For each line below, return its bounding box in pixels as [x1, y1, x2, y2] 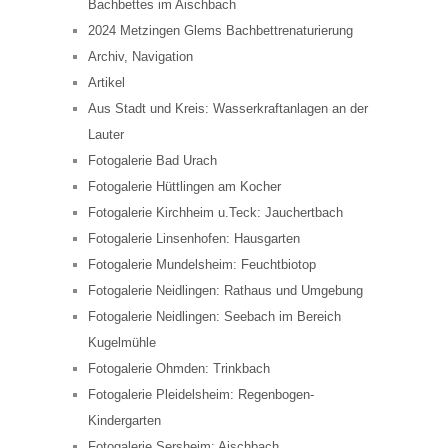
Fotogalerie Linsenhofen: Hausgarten [88, 231, 300, 247]
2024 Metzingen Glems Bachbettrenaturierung [88, 23, 353, 39]
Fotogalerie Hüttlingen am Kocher [88, 179, 281, 195]
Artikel [88, 75, 125, 91]
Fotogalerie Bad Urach [88, 153, 217, 169]
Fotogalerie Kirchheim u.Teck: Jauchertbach [88, 205, 343, 221]
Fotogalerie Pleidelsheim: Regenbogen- [88, 387, 314, 403]
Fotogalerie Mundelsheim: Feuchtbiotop [88, 257, 316, 273]
